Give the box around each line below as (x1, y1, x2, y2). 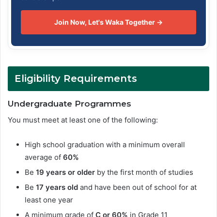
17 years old (36, 182, 78, 192)
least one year (25, 195, 73, 204)
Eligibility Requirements (15, 73, 137, 85)
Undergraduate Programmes (8, 99, 131, 109)
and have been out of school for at (78, 182, 197, 192)
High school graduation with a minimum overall (25, 139, 185, 149)
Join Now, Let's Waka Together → (54, 18, 163, 27)
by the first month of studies (95, 167, 193, 177)
